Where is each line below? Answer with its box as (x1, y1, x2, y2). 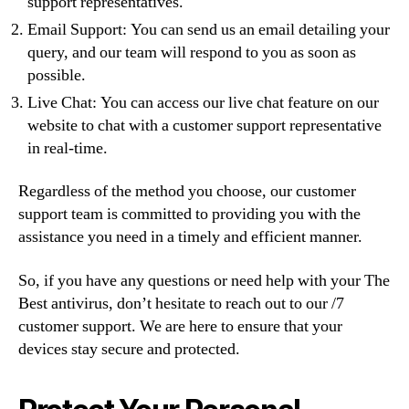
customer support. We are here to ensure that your (18, 315, 342, 337)
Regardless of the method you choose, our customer (18, 181, 356, 202)
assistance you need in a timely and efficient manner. (18, 226, 362, 247)
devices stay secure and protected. (18, 338, 240, 360)
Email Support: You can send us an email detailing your (27, 18, 390, 40)
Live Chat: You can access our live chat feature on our (27, 91, 379, 113)
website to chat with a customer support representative (27, 114, 382, 136)
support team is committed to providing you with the (18, 204, 361, 225)
